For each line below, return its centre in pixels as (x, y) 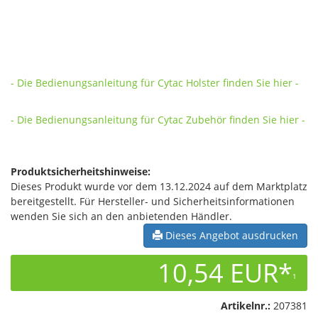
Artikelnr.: (246, 306)
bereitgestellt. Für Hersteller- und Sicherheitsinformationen (153, 201)
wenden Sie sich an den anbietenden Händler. (121, 216)
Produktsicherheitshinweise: (81, 171)
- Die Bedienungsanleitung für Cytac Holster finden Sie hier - (155, 83)
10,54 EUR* (225, 273)
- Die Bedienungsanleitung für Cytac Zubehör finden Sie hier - (158, 120)
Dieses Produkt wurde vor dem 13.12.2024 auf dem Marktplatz (159, 186)
